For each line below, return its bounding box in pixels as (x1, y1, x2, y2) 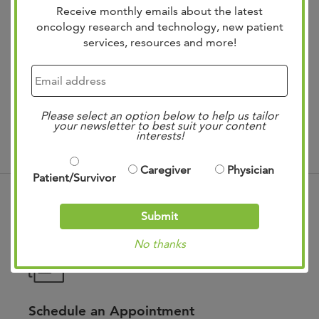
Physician (227, 163, 275, 177)
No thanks (133, 237, 186, 251)
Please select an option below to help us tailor (41, 109, 278, 123)
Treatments (130, 93, 189, 107)
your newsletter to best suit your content (53, 119, 266, 133)
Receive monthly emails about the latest (56, 4, 263, 19)
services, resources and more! (83, 36, 236, 50)
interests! (135, 129, 184, 143)
